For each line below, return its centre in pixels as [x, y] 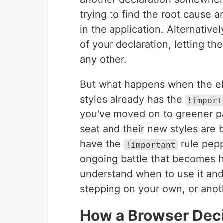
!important [151, 145]
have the [102, 144]
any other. [103, 59]
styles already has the [132, 99]
